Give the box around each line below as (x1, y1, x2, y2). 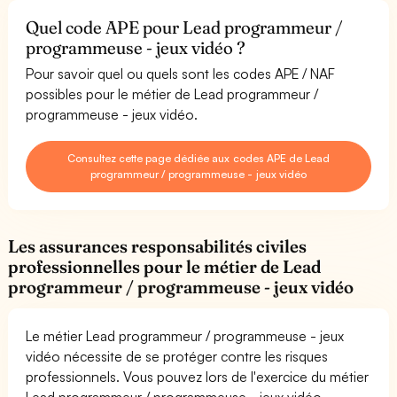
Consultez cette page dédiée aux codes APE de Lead (67, 151, 330, 165)
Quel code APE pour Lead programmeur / (26, 16, 344, 38)
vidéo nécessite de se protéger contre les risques (26, 346, 329, 365)
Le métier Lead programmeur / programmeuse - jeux (26, 326, 345, 345)
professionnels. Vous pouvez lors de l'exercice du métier (26, 367, 370, 385)
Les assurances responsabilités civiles (8, 235, 307, 257)
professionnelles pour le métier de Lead (8, 255, 322, 277)
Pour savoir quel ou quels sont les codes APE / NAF (26, 64, 336, 82)
